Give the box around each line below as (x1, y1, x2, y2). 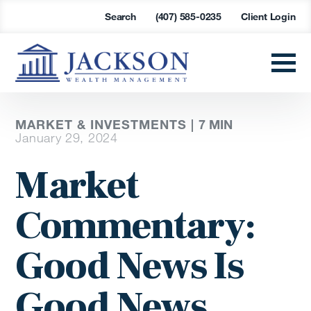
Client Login (240, 10, 296, 22)
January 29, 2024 (15, 130, 118, 146)
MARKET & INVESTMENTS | (15, 117, 199, 133)
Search (104, 10, 136, 22)
